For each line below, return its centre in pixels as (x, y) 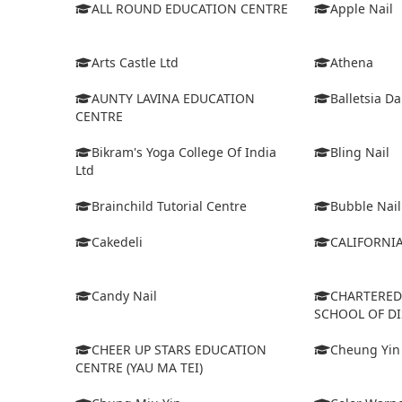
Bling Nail (359, 153)
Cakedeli (117, 242)
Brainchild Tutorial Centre (169, 206)
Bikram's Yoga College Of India (184, 153)
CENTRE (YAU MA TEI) (139, 368)
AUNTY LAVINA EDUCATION (173, 99)
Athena (351, 63)
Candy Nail (124, 296)
